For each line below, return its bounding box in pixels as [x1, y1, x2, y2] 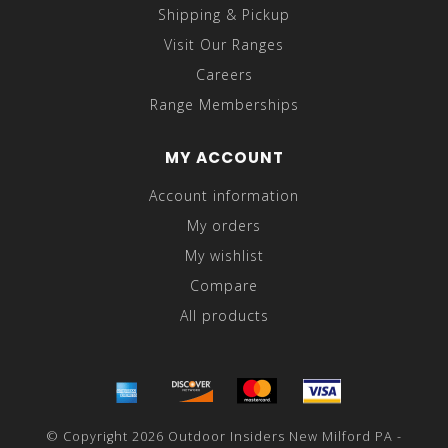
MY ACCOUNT [164, 147, 284, 169]
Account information [149, 186, 299, 206]
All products [179, 306, 269, 326]
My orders [187, 216, 261, 236]
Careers [195, 65, 253, 85]
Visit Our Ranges [164, 35, 284, 55]
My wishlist [184, 246, 264, 266]
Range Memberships [149, 95, 299, 115]
